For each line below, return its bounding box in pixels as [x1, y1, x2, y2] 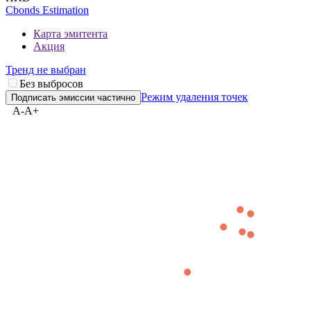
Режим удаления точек [141, 91, 248, 103]
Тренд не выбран [6, 64, 86, 76]
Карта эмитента [33, 28, 108, 40]
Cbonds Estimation [6, 4, 89, 17]
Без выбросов [19, 78, 83, 90]
